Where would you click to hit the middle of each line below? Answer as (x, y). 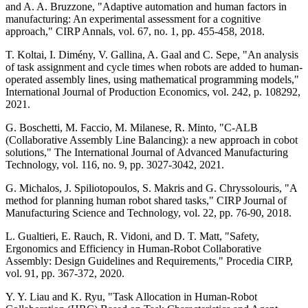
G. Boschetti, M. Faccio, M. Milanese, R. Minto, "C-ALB (132, 127)
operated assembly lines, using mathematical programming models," (152, 79)
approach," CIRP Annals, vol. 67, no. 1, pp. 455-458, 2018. (135, 31)
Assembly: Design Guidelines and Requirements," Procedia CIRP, (149, 261)
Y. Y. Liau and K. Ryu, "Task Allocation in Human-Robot (131, 296)
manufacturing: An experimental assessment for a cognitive (133, 19)
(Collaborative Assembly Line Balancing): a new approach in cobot (152, 140)
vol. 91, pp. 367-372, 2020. (65, 273)
